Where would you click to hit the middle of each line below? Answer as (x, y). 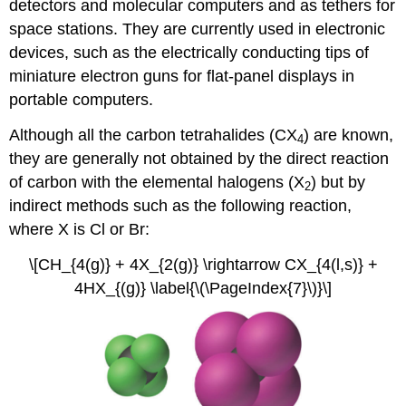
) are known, (349, 135)
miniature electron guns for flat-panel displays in (182, 76)
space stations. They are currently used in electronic (198, 29)
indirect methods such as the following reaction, (181, 205)
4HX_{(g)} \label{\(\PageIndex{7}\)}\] (203, 288)
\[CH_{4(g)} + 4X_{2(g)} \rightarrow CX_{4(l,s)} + (203, 264)
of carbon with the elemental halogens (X (157, 182)
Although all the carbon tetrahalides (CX (154, 135)
